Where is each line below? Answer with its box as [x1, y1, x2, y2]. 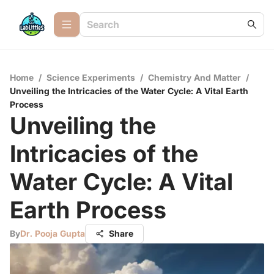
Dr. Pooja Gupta [20, 228, 85, 239]
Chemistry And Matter [148, 72, 241, 83]
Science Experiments [46, 72, 135, 83]
